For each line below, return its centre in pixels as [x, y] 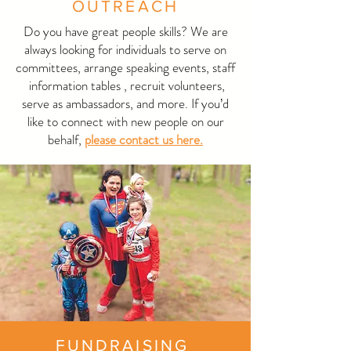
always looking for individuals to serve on [125, 49]
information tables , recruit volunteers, [125, 85]
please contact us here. [144, 139]
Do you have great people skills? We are [125, 31]
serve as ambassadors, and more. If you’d [125, 103]
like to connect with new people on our [125, 121]
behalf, [66, 139]
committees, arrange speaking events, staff [125, 67]
